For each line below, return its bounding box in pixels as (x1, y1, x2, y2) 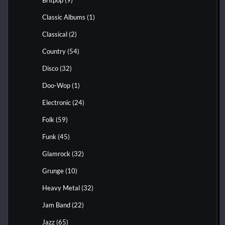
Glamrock (42, 149, 70, 158)
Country (42, 47, 66, 55)
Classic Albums (42, 13, 85, 21)
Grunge (42, 166, 64, 175)
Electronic (42, 98, 71, 106)
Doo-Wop (42, 81, 70, 89)
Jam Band (42, 200, 70, 209)
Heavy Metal (42, 183, 80, 192)
